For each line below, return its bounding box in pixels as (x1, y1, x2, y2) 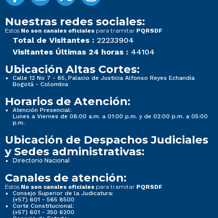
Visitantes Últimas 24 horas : (13, 47, 128, 57)
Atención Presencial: (13, 107, 72, 114)
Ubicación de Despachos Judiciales (5, 133, 208, 147)
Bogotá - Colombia (13, 81, 68, 88)
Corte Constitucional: (13, 202, 74, 210)
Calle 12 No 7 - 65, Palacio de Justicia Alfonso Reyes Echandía (13, 74, 195, 82)
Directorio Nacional (13, 157, 70, 164)
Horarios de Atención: (5, 94, 130, 109)
